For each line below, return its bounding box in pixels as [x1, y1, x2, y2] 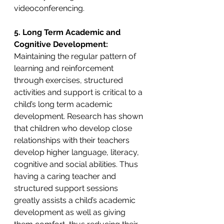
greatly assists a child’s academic [14, 195, 137, 205]
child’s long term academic [14, 99, 114, 109]
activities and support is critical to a [14, 87, 144, 97]
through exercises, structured [14, 75, 125, 85]
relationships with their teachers [14, 135, 131, 145]
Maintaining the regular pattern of [14, 51, 138, 61]
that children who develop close [14, 123, 134, 133]
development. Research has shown [14, 111, 145, 121]
